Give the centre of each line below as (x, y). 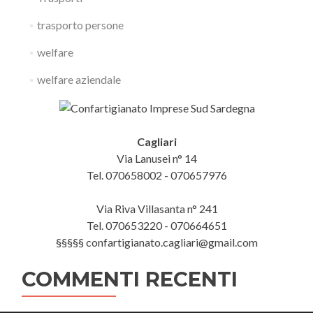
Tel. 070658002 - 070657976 (157, 175)
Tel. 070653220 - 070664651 (157, 225)
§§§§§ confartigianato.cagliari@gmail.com (157, 242)
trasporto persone (80, 25)
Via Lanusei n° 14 (157, 158)
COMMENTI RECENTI (130, 279)
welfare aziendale (79, 79)
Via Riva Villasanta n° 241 (157, 208)
